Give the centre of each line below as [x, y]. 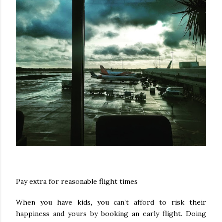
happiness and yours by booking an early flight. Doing [111, 213]
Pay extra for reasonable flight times [77, 182]
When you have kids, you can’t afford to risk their [111, 202]
